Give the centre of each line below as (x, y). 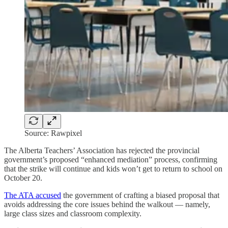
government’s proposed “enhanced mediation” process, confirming (111, 159)
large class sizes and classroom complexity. (73, 213)
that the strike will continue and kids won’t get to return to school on (113, 168)
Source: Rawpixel (53, 133)
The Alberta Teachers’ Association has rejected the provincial (102, 150)
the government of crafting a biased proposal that (140, 195)
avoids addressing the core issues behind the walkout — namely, (107, 204)
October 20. (23, 178)
